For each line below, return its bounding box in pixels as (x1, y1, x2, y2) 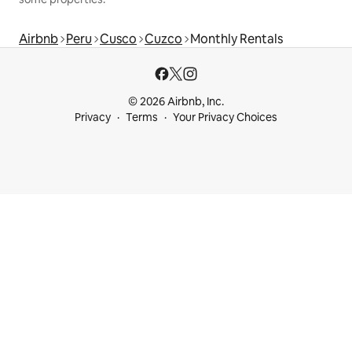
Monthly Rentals (190, 31, 283, 48)
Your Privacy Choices (173, 110, 277, 125)
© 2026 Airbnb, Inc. (128, 94, 224, 109)
